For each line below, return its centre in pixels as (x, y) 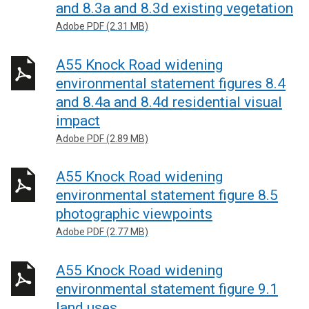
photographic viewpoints (134, 214)
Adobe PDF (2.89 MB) (102, 138)
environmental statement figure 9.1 (167, 289)
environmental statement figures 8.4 (171, 83)
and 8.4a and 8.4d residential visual (169, 102)
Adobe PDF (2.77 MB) (102, 232)
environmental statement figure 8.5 (167, 195)
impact (78, 120)
